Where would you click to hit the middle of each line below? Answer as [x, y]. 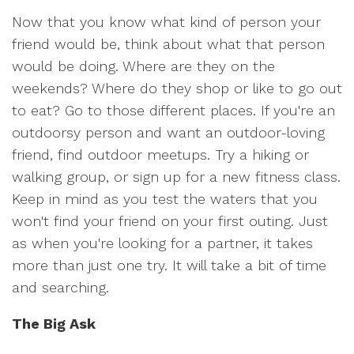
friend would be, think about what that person [168, 44]
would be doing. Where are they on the [143, 66]
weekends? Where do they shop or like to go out [177, 88]
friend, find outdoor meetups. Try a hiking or [160, 154]
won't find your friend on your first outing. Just [170, 221]
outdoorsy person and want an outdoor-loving [168, 132]
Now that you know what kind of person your [166, 22]
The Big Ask [54, 324]
